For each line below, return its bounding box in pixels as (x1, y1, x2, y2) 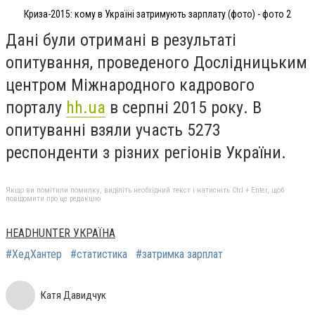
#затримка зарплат (136, 247, 223, 261)
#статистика (70, 247, 127, 261)
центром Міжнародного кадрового (6, 75, 255, 96)
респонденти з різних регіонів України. (6, 143, 286, 163)
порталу (6, 98, 66, 118)
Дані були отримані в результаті (6, 30, 236, 51)
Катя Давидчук (41, 288, 106, 302)
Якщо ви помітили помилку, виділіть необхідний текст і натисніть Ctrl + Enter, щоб (6, 185, 284, 195)
